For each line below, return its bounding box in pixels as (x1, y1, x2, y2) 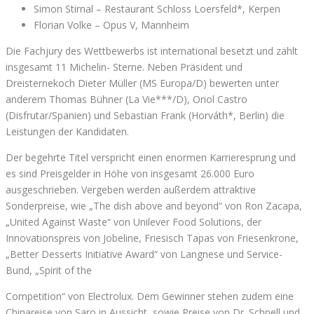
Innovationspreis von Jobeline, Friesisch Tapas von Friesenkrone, (6, 231, 299, 245)
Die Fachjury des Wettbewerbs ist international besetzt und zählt (6, 43, 298, 57)
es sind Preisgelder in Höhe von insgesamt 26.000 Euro (6, 166, 254, 180)
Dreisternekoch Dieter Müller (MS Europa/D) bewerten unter (6, 76, 279, 90)
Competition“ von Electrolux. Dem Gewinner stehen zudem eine (6, 289, 294, 303)
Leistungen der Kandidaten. (6, 124, 129, 138)
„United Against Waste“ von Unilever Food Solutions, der (6, 214, 261, 228)
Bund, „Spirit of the (6, 263, 92, 277)
